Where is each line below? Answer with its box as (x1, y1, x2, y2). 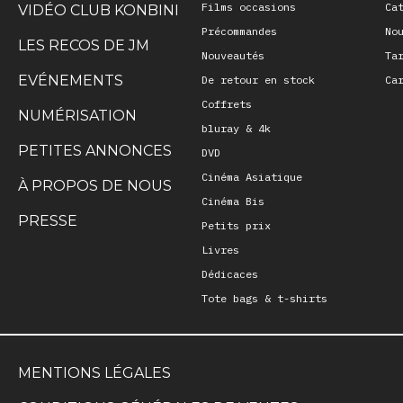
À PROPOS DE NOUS (18, 176, 172, 194)
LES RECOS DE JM (18, 36, 149, 54)
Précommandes (201, 23, 277, 38)
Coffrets (201, 96, 252, 111)
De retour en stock (201, 72, 315, 86)
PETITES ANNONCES (18, 141, 172, 159)
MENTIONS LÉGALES (18, 363, 171, 381)
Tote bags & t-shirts (201, 291, 327, 305)
